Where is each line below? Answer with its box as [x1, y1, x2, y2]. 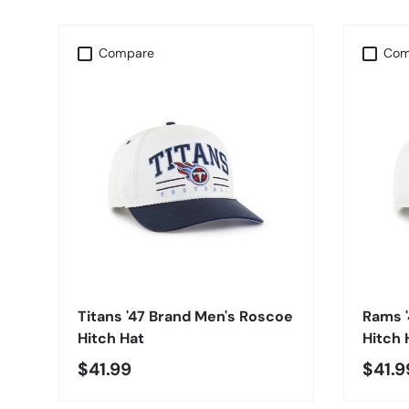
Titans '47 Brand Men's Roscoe [78, 307, 293, 327]
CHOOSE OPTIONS [131, 261, 242, 278]
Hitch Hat [78, 329, 144, 349]
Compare [99, 45, 155, 62]
